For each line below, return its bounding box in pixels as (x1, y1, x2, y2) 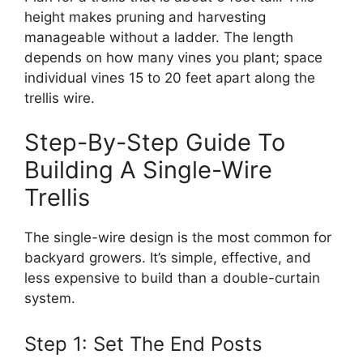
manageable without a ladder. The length (24, 28, 293, 45)
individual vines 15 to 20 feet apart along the (24, 69, 315, 86)
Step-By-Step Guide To (24, 128, 285, 156)
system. (24, 290, 75, 306)
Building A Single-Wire (24, 156, 272, 184)
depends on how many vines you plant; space (24, 49, 322, 66)
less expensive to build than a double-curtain (24, 270, 320, 286)
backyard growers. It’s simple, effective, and (24, 250, 311, 266)
